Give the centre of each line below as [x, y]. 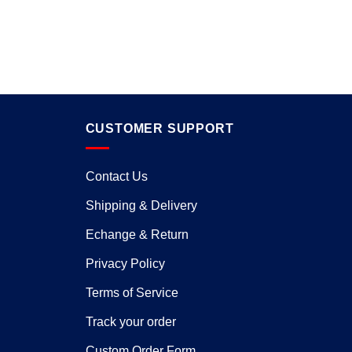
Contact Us [116, 176]
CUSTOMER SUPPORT [159, 129]
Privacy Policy [125, 263]
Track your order [130, 321]
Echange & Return [137, 234]
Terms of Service [132, 292]
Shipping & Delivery [141, 205]
